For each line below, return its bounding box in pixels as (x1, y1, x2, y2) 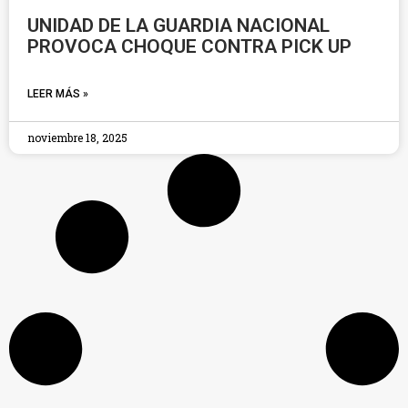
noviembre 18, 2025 (27, 130, 127, 145)
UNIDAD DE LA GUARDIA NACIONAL (27, 15, 330, 36)
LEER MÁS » (27, 87, 88, 100)
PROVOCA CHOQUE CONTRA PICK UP (27, 36, 352, 57)
